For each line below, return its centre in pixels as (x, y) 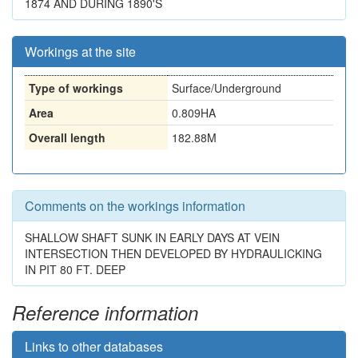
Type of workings (76, 88)
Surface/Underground (227, 88)
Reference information (105, 312)
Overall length (67, 137)
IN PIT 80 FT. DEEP (75, 269)
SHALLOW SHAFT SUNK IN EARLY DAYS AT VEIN (152, 237)
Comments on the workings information (135, 206)
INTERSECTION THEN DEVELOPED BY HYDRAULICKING (173, 253)
